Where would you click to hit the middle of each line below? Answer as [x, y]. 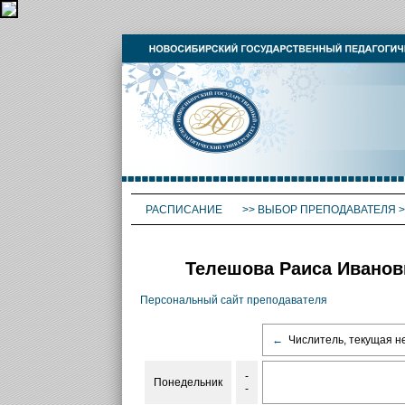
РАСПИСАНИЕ [185, 210]
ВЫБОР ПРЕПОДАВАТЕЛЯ [326, 210]
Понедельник [188, 383]
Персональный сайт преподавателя [233, 301]
